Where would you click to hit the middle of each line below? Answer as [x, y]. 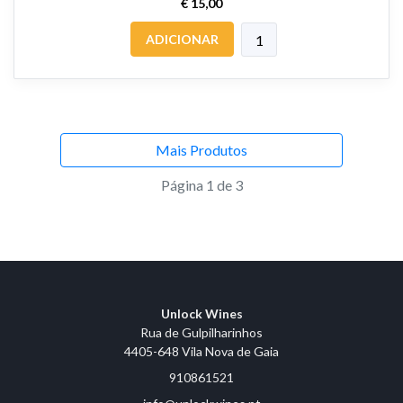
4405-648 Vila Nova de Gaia [201, 352]
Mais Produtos [201, 150]
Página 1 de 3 [201, 185]
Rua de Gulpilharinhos [201, 333]
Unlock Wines [201, 314]
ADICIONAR [182, 40]
